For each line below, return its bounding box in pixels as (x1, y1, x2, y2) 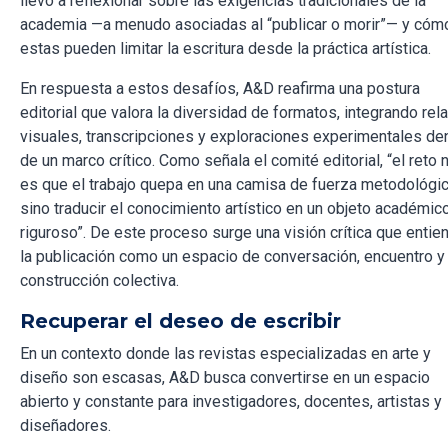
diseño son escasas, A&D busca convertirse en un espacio (20, 368, 430, 388)
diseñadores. (20, 416, 111, 436)
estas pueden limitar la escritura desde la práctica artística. (20, 39, 431, 59)
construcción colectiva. (20, 271, 179, 291)
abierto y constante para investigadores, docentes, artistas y (20, 392, 442, 412)
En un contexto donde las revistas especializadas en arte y (20, 344, 431, 364)
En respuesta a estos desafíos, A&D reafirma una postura (20, 79, 420, 99)
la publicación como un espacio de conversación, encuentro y (20, 247, 445, 267)
